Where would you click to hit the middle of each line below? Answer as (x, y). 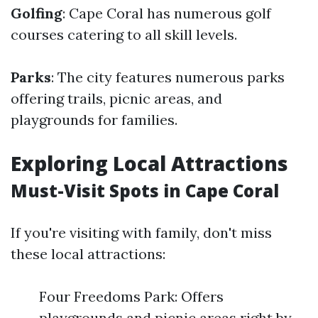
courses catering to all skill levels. (124, 34)
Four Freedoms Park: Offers (131, 296)
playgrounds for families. (94, 120)
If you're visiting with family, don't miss (141, 232)
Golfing (37, 13)
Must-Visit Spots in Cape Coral (145, 191)
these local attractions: (88, 254)
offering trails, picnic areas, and (116, 98)
